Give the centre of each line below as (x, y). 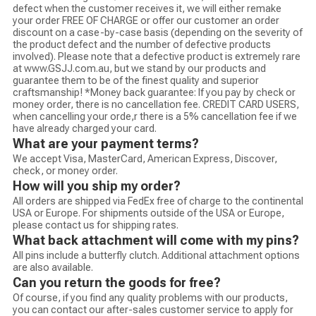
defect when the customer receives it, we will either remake (147, 9)
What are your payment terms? (105, 144)
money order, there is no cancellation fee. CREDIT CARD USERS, (156, 105)
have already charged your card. (84, 129)
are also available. (53, 268)
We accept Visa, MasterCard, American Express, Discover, (145, 159)
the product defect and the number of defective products (141, 45)
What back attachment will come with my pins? (156, 241)
